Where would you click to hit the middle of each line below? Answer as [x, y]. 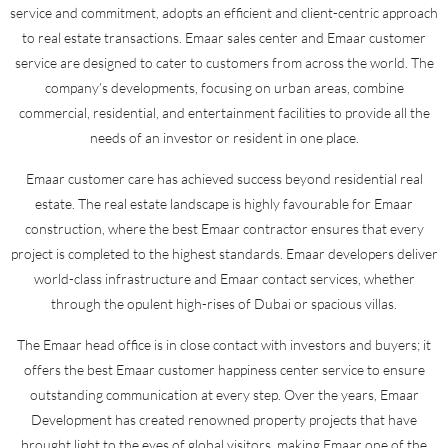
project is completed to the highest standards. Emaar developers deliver [224, 253]
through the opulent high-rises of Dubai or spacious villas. [224, 303]
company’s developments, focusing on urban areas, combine [224, 87]
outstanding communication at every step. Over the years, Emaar [224, 394]
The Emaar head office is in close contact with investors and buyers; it [224, 344]
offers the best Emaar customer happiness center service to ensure [224, 369]
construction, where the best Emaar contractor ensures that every [224, 228]
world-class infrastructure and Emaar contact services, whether [224, 278]
